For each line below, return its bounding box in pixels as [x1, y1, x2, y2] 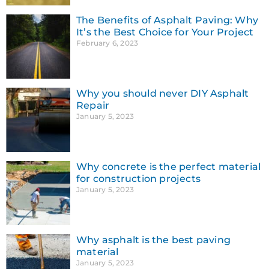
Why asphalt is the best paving [76, 234, 231, 246]
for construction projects [76, 172, 201, 184]
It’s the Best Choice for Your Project [76, 26, 254, 38]
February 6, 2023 [76, 38, 139, 47]
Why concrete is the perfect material [76, 160, 261, 172]
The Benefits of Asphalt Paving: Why [76, 14, 258, 26]
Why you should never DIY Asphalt [76, 87, 249, 99]
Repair [76, 99, 110, 111]
